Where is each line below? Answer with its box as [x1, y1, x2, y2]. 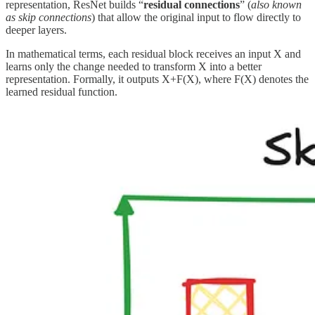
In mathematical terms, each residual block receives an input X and [6, 48, 301, 60]
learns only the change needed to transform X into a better [6, 60, 262, 73]
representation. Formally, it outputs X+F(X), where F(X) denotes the [6, 73, 309, 86]
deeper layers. [6, 24, 67, 37]
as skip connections [6, 11, 91, 24]
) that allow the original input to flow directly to [91, 11, 301, 24]
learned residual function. [6, 86, 117, 98]
